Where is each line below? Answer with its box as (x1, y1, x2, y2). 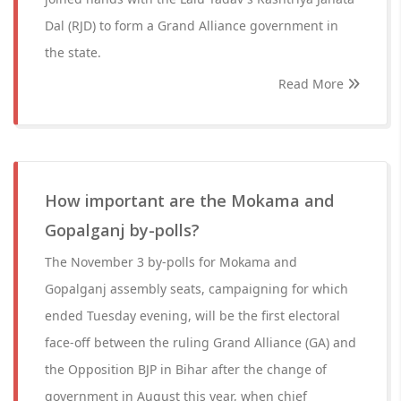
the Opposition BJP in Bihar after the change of (45, 361, 327, 378)
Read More (278, 75, 347, 92)
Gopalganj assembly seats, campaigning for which (45, 280, 348, 297)
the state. (45, 44, 101, 61)
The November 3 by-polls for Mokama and (45, 253, 297, 270)
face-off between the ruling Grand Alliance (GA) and (45, 334, 356, 351)
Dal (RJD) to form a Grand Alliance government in (45, 17, 338, 34)
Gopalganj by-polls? (45, 219, 200, 241)
